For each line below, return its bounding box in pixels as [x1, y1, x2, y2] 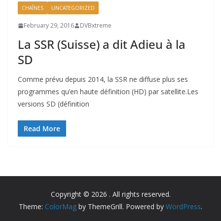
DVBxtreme [80, 21, 111, 30]
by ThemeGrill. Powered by [76, 202, 166, 211]
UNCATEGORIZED [51, 4, 95, 11]
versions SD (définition [18, 99, 89, 109]
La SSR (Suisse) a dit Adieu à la [18, 36, 185, 52]
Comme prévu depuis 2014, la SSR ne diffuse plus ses [18, 74, 188, 84]
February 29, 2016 [24, 21, 74, 30]
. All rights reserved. [109, 189, 171, 199]
